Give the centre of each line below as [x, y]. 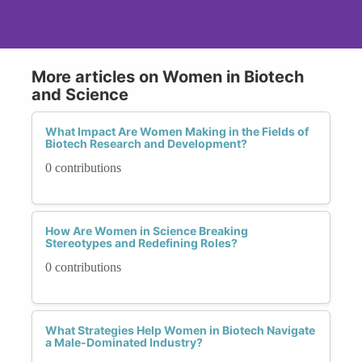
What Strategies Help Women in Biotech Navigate [180, 330]
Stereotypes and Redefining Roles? [141, 242]
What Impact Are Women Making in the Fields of [177, 131]
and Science [80, 94]
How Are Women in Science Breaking [147, 230]
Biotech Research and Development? [146, 143]
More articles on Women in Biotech [168, 76]
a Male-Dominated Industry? [124, 342]
